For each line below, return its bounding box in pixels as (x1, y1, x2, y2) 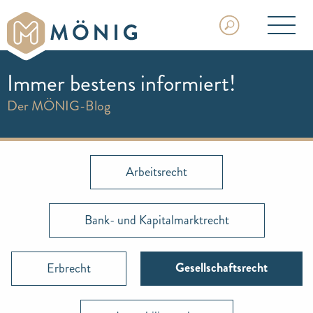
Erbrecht (46, 259, 91, 277)
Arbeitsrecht (126, 163, 187, 181)
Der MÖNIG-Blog (7, 96, 110, 116)
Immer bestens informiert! (7, 67, 236, 99)
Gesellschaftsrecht (175, 259, 268, 277)
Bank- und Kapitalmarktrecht (84, 211, 229, 229)
